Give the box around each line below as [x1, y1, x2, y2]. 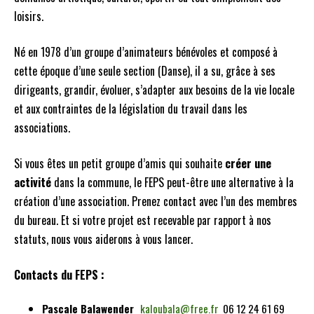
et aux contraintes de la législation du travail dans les [14, 100, 247, 117]
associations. [14, 119, 70, 136]
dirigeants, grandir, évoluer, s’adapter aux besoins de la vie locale [14, 81, 294, 98]
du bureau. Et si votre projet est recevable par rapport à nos [14, 212, 271, 228]
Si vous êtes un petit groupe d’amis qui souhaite [14, 155, 225, 172]
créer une [225, 155, 271, 172]
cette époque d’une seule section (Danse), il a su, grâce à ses [14, 62, 275, 79]
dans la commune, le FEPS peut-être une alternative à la [51, 174, 294, 191]
